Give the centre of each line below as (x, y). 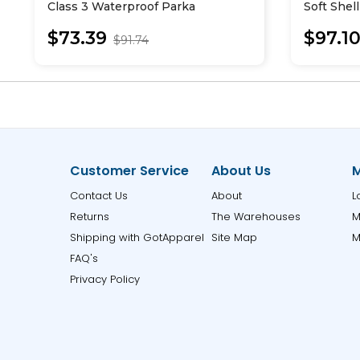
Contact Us (99, 196)
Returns (90, 217)
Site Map (234, 237)
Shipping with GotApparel (137, 237)
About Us (241, 171)
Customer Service (130, 171)
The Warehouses (256, 217)
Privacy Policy (105, 279)
